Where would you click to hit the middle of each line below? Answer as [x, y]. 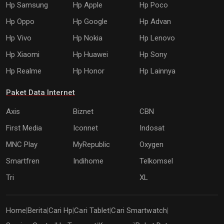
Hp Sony [153, 55]
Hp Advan [155, 22]
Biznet [83, 112]
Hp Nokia [87, 38]
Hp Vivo [19, 38]
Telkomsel [156, 161]
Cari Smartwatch [139, 211]
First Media [24, 128]
